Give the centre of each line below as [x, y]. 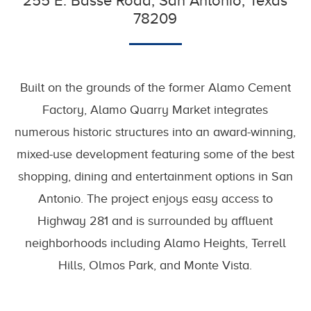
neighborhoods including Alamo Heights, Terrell [155, 243]
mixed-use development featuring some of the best [155, 154]
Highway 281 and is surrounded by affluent [155, 221]
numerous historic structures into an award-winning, [155, 132]
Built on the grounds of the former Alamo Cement [155, 87]
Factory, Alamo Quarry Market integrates [155, 110]
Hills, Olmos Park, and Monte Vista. [155, 265]
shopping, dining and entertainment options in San [155, 176]
